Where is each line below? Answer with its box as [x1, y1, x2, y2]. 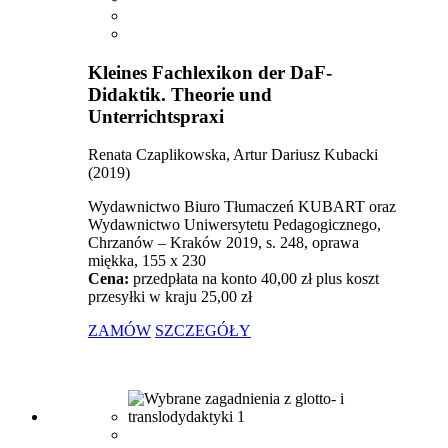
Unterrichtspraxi [88, 105, 224, 127]
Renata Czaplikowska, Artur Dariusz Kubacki [88, 146, 378, 164]
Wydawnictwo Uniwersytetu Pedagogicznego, [88, 216, 381, 234]
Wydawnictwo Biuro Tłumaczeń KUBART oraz [88, 198, 396, 216]
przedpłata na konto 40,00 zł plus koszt [133, 270, 379, 288]
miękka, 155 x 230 [88, 252, 206, 270]
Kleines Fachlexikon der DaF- [88, 61, 332, 83]
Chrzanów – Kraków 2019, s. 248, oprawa [88, 234, 359, 252]
